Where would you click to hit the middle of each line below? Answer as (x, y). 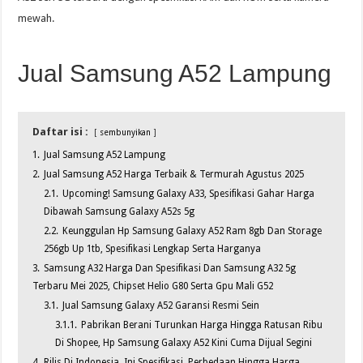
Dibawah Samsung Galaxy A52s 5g (120, 212)
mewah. (36, 19)
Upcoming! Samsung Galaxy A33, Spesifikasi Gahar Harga (189, 194)
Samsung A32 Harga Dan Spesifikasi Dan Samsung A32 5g (170, 269)
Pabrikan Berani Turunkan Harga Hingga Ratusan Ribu (202, 325)
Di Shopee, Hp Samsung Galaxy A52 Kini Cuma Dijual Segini (184, 343)
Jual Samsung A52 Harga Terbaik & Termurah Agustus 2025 (174, 175)
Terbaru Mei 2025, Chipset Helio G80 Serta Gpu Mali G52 (153, 286)
